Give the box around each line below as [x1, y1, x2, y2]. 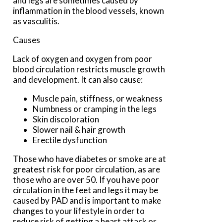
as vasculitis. [13, 16, 60, 27]
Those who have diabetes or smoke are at [13, 154, 166, 165]
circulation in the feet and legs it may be [13, 185, 159, 196]
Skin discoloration [33, 114, 100, 125]
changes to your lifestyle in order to [13, 206, 145, 217]
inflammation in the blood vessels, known [13, 5, 165, 16]
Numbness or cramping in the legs [33, 104, 157, 114]
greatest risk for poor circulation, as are [13, 164, 161, 175]
